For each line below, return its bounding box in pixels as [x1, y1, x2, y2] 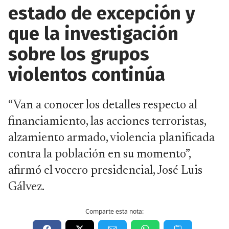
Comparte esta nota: [85, 207, 144, 216]
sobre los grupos [8, 43, 149, 65]
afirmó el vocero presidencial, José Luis [8, 165, 202, 177]
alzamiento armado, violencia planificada [8, 132, 215, 144]
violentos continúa [8, 63, 165, 86]
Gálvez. [8, 181, 44, 193]
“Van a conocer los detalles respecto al [8, 99, 197, 111]
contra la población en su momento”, [8, 148, 191, 161]
